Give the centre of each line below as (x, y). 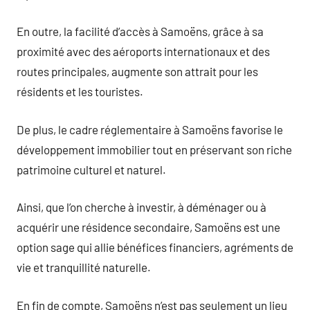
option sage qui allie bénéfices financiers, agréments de (155, 247)
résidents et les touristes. (80, 91)
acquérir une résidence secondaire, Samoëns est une (148, 227)
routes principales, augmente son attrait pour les (137, 71)
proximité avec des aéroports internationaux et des (143, 51)
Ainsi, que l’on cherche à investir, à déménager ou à (142, 207)
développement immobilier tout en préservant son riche (154, 149)
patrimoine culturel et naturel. (91, 169)
